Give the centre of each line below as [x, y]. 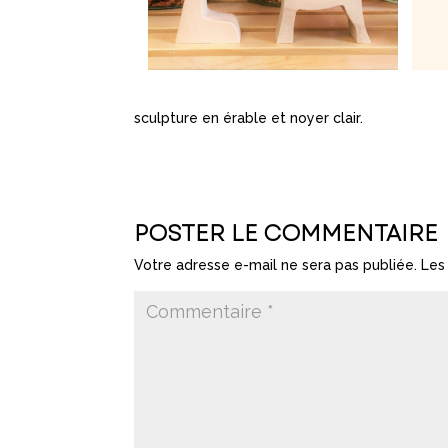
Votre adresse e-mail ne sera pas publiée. [276, 265]
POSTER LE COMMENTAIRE [286, 233]
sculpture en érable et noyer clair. [249, 118]
